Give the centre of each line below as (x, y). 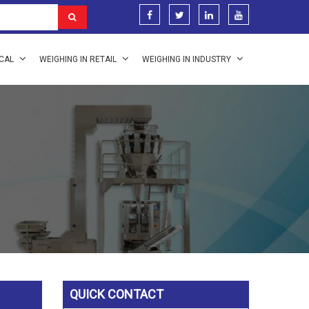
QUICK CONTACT (117, 294)
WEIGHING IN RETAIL (79, 59)
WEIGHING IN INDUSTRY (188, 59)
